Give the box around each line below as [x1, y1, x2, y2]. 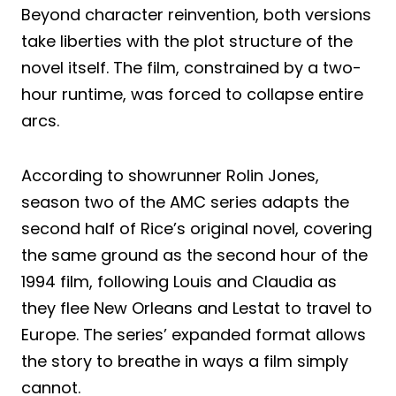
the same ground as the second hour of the [21, 244, 368, 267]
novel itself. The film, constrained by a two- [21, 57, 362, 80]
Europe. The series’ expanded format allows [21, 324, 366, 346]
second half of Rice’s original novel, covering [21, 217, 372, 240]
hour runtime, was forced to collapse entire [21, 83, 363, 106]
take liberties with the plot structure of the [21, 30, 353, 53]
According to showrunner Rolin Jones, [21, 164, 319, 187]
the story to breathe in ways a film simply [21, 350, 348, 373]
